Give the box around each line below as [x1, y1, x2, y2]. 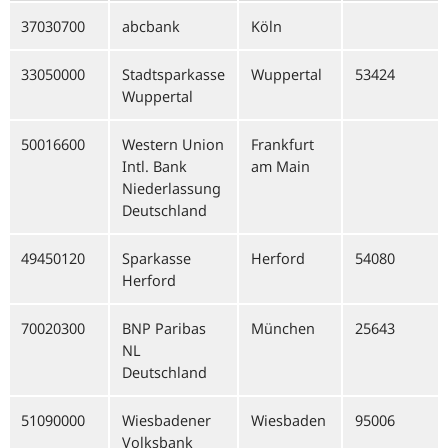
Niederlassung [122, 178, 221, 198]
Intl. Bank [122, 156, 187, 176]
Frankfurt [251, 134, 314, 154]
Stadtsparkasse [122, 64, 225, 84]
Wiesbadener [122, 410, 211, 430]
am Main [251, 156, 310, 176]
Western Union [122, 134, 224, 154]
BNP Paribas [122, 318, 206, 338]
